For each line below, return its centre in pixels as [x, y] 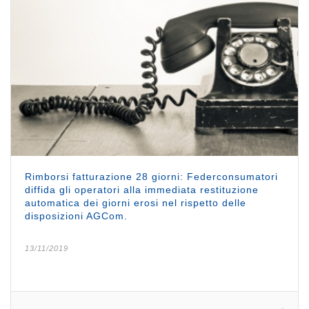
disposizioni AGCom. [76, 216]
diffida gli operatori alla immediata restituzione [142, 189]
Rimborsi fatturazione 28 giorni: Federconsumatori [151, 176]
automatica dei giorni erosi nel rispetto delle [136, 202]
